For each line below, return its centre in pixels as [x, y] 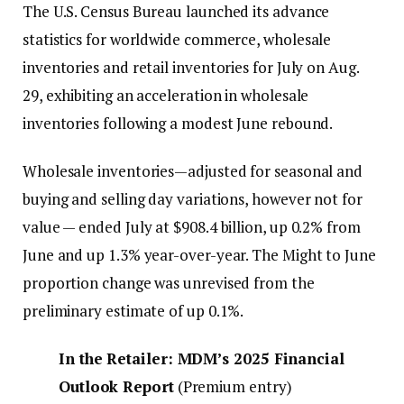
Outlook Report [116, 386]
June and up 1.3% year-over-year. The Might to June [199, 254]
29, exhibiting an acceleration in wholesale [166, 95]
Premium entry [234, 386]
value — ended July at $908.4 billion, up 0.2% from [192, 226]
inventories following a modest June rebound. [178, 123]
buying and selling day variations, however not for [193, 198]
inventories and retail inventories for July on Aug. [191, 67]
